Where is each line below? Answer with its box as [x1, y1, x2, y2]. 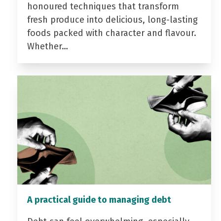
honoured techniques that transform [27, 1, 179, 12]
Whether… [27, 41, 68, 52]
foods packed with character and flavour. [27, 28, 196, 39]
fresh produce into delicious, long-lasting [27, 14, 198, 26]
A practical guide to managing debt [27, 194, 171, 206]
